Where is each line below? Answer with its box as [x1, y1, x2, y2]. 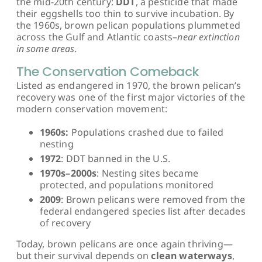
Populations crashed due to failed [71, 125, 223, 139]
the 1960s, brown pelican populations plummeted [16, 18, 240, 32]
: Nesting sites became [96, 166, 198, 180]
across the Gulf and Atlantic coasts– [16, 30, 178, 43]
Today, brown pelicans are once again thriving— [16, 237, 233, 250]
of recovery [39, 216, 91, 229]
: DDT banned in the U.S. [61, 151, 171, 165]
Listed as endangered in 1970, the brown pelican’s [16, 78, 242, 92]
